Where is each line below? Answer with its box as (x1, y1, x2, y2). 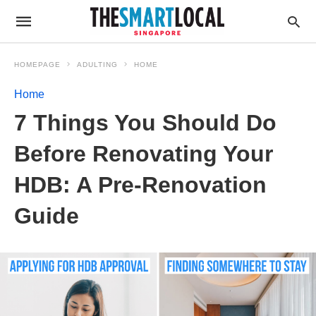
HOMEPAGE (14, 61, 61, 68)
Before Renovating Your (14, 141, 273, 166)
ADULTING (77, 61, 118, 68)
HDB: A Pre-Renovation (14, 172, 267, 197)
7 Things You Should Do (14, 110, 276, 135)
